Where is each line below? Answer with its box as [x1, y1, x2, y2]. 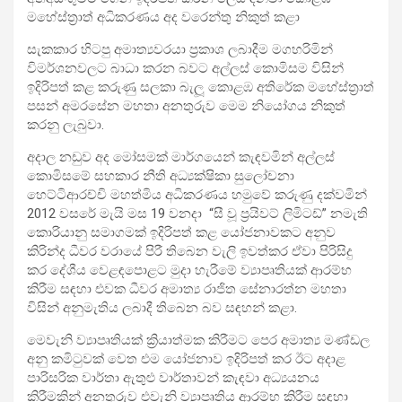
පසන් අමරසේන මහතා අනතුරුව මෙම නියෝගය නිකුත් [27, 98, 345, 114]
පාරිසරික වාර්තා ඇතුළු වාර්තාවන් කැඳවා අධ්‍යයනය [27, 370, 319, 386]
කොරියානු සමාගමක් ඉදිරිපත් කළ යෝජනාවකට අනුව [27, 224, 336, 240]
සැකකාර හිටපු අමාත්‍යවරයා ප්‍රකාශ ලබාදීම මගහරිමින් [27, 41, 333, 57]
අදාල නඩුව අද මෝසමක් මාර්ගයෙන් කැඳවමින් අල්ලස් [27, 149, 335, 165]
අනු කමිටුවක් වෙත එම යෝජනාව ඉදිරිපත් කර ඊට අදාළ [27, 351, 345, 367]
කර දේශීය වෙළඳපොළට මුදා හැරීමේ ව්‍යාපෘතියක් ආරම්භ [27, 262, 352, 278]
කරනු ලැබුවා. [27, 117, 104, 133]
